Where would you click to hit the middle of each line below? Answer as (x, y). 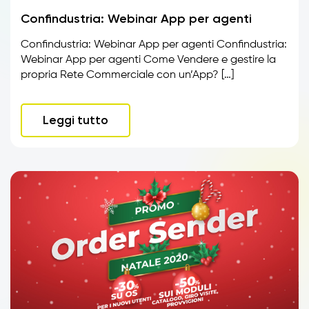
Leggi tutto (76, 120)
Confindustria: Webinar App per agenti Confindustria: (154, 45)
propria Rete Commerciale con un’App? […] (127, 75)
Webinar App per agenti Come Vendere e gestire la (148, 60)
